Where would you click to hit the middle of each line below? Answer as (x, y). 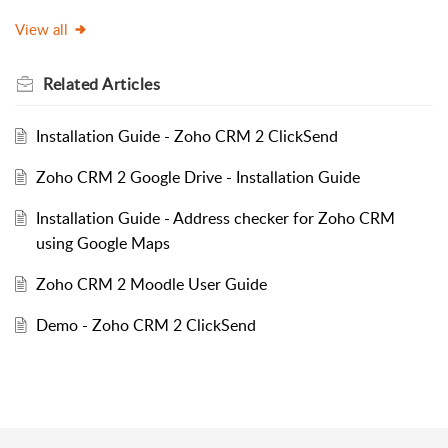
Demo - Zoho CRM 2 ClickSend (145, 324)
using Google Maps (102, 242)
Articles (131, 83)
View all (41, 28)
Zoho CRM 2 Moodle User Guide (151, 283)
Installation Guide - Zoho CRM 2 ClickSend (186, 135)
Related (72, 83)
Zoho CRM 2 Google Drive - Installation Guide (197, 176)
